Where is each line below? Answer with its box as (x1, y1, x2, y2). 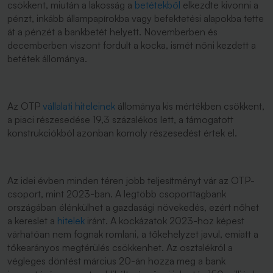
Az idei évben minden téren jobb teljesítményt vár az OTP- (7, 174, 255, 186)
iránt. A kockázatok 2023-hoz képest (85, 214, 244, 227)
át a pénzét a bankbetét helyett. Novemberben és (7, 26, 218, 38)
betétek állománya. (7, 52, 90, 65)
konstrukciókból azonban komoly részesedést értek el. (7, 127, 239, 139)
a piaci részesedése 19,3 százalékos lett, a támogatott (7, 113, 233, 126)
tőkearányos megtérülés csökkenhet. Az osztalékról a (7, 241, 233, 253)
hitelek (57, 214, 85, 227)
